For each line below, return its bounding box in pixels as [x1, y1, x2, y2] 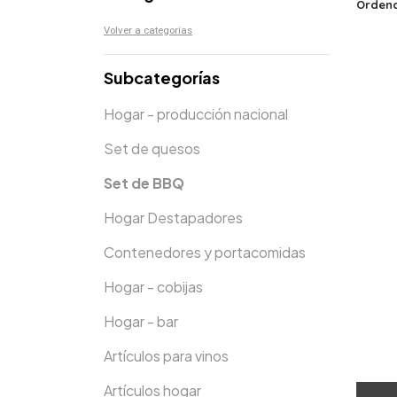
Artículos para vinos [104, 346, 229, 365]
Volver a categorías [104, 24, 192, 37]
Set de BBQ [104, 174, 184, 192]
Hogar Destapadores [104, 208, 243, 227]
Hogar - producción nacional [104, 105, 288, 123]
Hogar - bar [104, 312, 178, 331]
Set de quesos [104, 139, 200, 158]
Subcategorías [104, 67, 220, 88]
